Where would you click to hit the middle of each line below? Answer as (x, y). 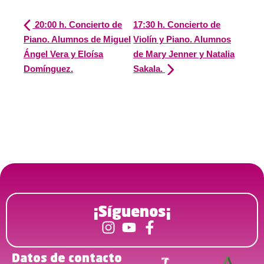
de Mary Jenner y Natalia (184, 54)
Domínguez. (48, 68)
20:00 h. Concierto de (77, 24)
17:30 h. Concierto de (177, 24)
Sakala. (149, 68)
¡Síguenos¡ (132, 213)
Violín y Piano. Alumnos (182, 39)
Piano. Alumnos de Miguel (77, 39)
